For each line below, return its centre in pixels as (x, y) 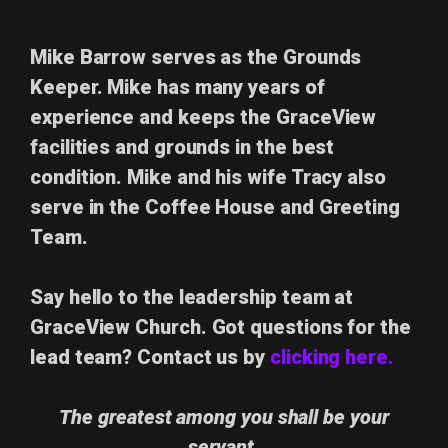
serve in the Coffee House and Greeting (215, 206)
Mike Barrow (88, 56)
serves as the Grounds (254, 56)
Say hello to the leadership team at (192, 296)
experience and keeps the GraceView (203, 116)
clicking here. (332, 356)
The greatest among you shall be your (224, 416)
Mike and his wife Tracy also (256, 176)
